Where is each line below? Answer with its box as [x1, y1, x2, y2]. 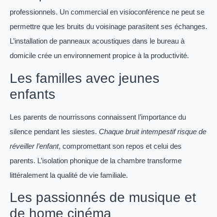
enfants [10, 86, 55, 102]
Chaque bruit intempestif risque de [99, 127, 206, 136]
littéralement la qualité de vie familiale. [10, 170, 128, 179]
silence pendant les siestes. [10, 127, 99, 136]
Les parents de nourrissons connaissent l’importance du [10, 112, 186, 121]
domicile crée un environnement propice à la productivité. [10, 51, 189, 60]
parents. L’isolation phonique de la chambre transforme [10, 156, 182, 165]
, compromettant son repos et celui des [59, 141, 182, 150]
